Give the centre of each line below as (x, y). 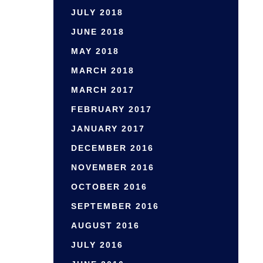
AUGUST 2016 (105, 225)
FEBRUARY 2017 (112, 109)
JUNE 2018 (98, 32)
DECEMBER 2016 (112, 148)
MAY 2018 (95, 51)
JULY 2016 (97, 245)
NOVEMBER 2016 (113, 167)
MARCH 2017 (103, 90)
